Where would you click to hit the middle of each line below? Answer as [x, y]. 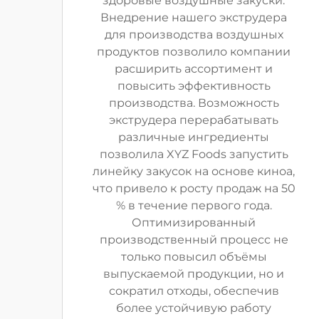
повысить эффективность [194, 86]
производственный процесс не [194, 240]
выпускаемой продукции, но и [194, 274]
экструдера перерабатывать [194, 120]
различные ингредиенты [194, 137]
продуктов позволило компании [194, 52]
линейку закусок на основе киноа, [194, 171]
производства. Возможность [194, 103]
